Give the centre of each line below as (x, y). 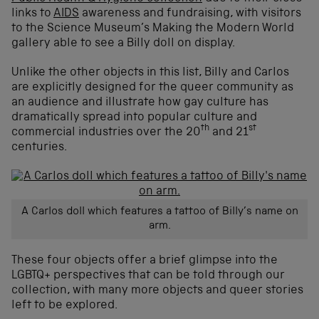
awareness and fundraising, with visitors (190, 14)
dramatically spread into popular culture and (134, 117)
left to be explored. (64, 305)
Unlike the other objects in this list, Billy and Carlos (150, 73)
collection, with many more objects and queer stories (157, 291)
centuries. (39, 147)
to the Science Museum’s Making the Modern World (153, 28)
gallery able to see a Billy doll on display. (123, 43)
